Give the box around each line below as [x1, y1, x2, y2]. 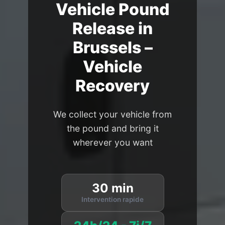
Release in [72, 19, 153, 39]
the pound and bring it [66, 123, 159, 134]
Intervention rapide [81, 195, 144, 204]
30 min [91, 181, 134, 196]
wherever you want [72, 137, 153, 148]
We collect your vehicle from [53, 109, 172, 120]
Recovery [75, 76, 150, 96]
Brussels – [72, 38, 153, 58]
